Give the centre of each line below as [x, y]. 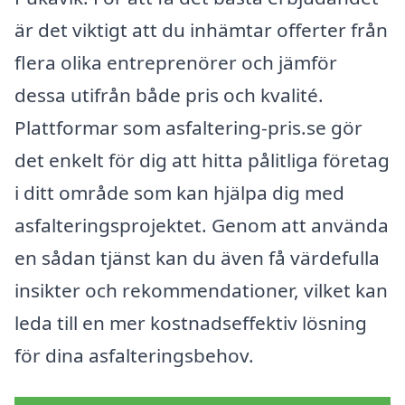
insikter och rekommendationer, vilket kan [201, 290]
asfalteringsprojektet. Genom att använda [202, 225]
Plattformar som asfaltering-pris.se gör [188, 127]
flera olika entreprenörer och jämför [176, 62]
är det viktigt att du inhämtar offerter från [201, 29]
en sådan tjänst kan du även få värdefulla [197, 257]
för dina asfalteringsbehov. [134, 355]
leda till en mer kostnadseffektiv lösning [191, 322]
